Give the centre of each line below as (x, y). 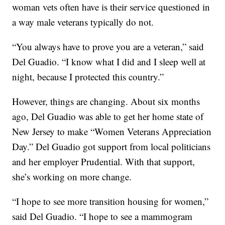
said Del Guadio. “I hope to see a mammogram (102, 216)
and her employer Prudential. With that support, (104, 162)
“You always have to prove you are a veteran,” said (108, 47)
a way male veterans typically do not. (83, 22)
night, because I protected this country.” (88, 77)
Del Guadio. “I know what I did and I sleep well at (109, 62)
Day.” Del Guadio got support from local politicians (111, 147)
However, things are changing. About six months (106, 101)
